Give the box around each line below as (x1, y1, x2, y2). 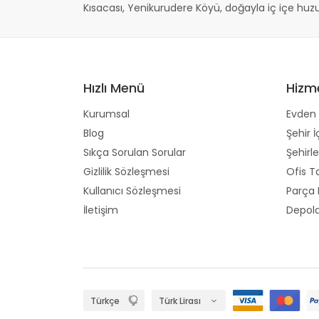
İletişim (83, 202, 118, 217)
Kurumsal (83, 106, 130, 121)
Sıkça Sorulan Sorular (83, 145, 186, 159)
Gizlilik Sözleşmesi (83, 164, 169, 179)
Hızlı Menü (83, 78, 145, 97)
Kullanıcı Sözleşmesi (83, 183, 181, 198)
